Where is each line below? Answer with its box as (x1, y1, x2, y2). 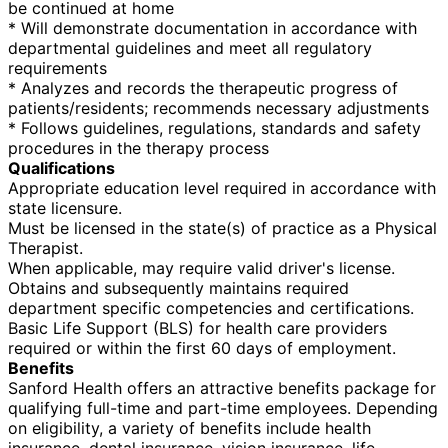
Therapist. (8, 237, 83, 258)
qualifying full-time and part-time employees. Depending (8, 397, 438, 418)
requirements (8, 57, 107, 78)
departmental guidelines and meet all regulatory (8, 37, 372, 58)
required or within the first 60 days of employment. (8, 337, 396, 358)
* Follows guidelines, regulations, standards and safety (8, 117, 421, 138)
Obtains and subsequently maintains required (8, 277, 349, 298)
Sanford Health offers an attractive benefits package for (8, 377, 436, 398)
